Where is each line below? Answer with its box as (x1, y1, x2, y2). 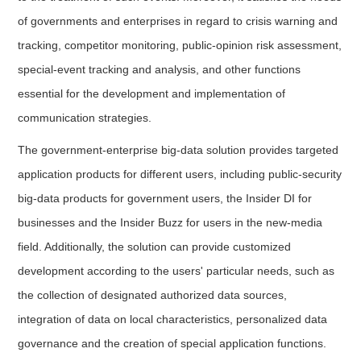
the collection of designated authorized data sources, (18, 288, 288, 301)
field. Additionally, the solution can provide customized (18, 240, 292, 253)
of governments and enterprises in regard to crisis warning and (18, 15, 338, 27)
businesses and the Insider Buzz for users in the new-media (18, 216, 323, 229)
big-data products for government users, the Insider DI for (18, 192, 313, 205)
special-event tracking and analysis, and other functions (18, 63, 301, 76)
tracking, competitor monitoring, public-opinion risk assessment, (18, 39, 342, 52)
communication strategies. (18, 111, 152, 124)
